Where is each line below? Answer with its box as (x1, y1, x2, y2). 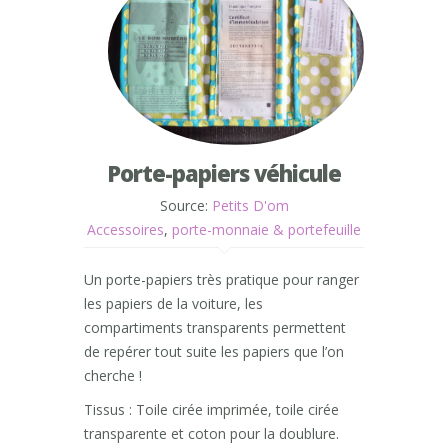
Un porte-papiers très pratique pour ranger (84, 270, 359, 290)
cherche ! (84, 366, 142, 386)
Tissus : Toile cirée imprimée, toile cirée (84, 400, 339, 420)
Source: (159, 196, 212, 216)
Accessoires (87, 220, 164, 240)
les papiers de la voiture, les (84, 294, 263, 314)
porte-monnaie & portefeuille (172, 220, 361, 240)
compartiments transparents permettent (84, 318, 346, 338)
